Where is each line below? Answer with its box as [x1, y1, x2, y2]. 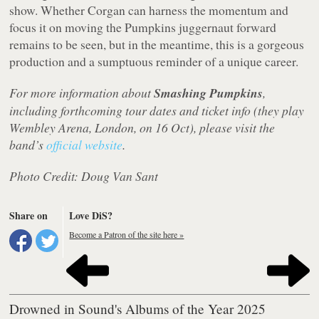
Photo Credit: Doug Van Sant [9, 167, 159, 185]
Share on [9, 208, 48, 224]
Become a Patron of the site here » [69, 229, 184, 241]
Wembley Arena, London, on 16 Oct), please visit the [9, 119, 276, 137]
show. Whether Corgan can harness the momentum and [9, 1, 289, 19]
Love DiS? [69, 208, 113, 224]
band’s [9, 136, 47, 154]
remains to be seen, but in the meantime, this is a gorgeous [9, 36, 305, 53]
